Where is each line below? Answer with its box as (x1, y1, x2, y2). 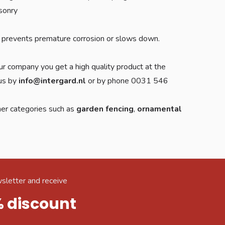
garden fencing (76, 103, 134, 115)
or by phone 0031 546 (88, 75, 168, 86)
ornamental (137, 103, 182, 115)
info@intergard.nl (19, 75, 88, 86)
